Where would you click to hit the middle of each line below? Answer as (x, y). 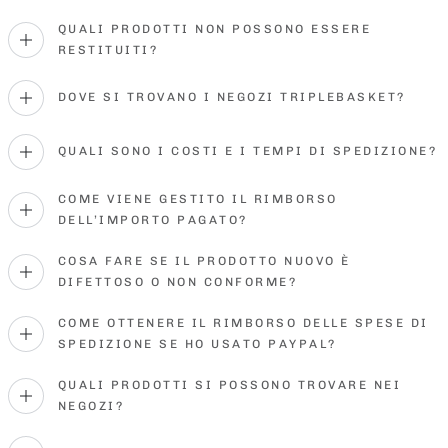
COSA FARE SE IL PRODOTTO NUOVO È (204, 260)
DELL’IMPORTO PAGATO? (152, 219)
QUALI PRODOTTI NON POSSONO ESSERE (214, 28)
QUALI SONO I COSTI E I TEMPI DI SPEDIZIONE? (247, 151)
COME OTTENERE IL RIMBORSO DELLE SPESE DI (243, 322)
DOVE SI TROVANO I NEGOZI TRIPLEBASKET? (231, 97)
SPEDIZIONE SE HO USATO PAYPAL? (197, 343)
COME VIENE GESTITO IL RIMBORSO (197, 198)
